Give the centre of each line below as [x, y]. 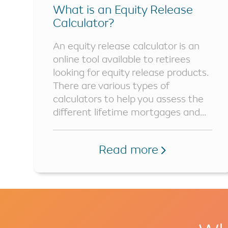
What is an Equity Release [123, 9]
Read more [130, 149]
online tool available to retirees [122, 59]
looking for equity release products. [131, 72]
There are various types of [111, 85]
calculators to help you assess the [128, 99]
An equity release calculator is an [126, 46]
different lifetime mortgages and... [130, 112]
